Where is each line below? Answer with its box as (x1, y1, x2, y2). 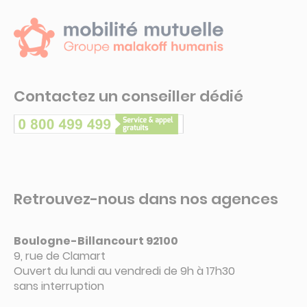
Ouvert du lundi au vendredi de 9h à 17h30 (14, 262, 235, 279)
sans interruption (14, 278, 104, 294)
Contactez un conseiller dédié (14, 85, 243, 107)
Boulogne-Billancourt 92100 (14, 232, 178, 249)
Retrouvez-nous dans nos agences (14, 188, 278, 210)
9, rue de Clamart (14, 247, 106, 264)
